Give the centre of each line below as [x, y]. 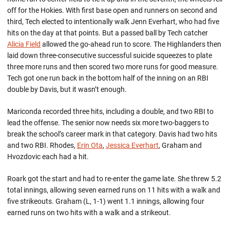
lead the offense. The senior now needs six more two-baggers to [108, 123]
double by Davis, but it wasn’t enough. [67, 89]
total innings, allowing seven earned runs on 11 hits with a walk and [114, 190]
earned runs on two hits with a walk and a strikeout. [89, 213]
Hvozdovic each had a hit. [48, 157]
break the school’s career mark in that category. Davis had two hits [112, 134]
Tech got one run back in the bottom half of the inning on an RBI [108, 78]
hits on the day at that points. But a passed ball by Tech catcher [108, 33]
